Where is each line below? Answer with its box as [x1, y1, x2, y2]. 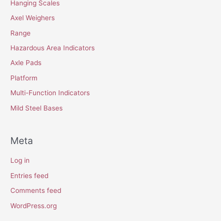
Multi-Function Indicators [10, 89, 90, 97]
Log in [10, 156, 30, 165]
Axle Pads [10, 59, 42, 67]
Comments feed [10, 186, 62, 195]
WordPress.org [10, 201, 57, 210]
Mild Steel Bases [10, 104, 63, 112]
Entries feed [10, 171, 49, 180]
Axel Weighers [10, 14, 55, 22]
